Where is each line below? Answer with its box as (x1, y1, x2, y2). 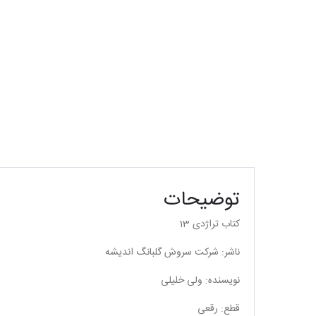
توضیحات (164, 184, 240, 217)
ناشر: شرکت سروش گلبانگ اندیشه (105, 244, 240, 261)
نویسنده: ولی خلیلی (161, 272, 240, 289)
